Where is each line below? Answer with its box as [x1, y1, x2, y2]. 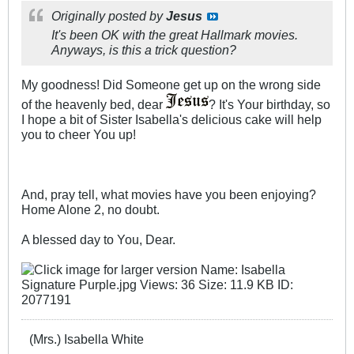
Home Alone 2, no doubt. [21, 202, 160, 217]
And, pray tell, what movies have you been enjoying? [21, 187, 316, 202]
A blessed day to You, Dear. [21, 232, 175, 247]
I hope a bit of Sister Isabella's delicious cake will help [21, 112, 322, 127]
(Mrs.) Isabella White [29, 332, 144, 347]
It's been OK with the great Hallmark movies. [51, 28, 298, 43]
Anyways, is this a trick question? [51, 43, 236, 58]
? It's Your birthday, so [209, 97, 330, 112]
